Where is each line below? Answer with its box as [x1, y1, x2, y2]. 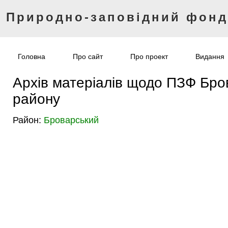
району [13, 91, 60, 107]
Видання [195, 52, 224, 61]
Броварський [44, 115, 99, 125]
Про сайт [73, 52, 103, 61]
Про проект [130, 52, 168, 61]
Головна [18, 52, 45, 61]
